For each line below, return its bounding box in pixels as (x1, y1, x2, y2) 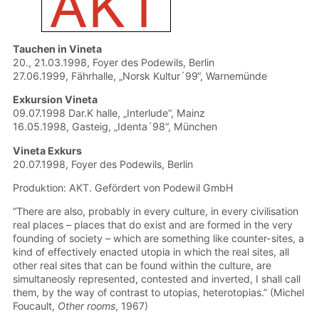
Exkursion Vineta (13, 93, 98, 106)
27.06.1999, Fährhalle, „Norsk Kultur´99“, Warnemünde (13, 70, 267, 83)
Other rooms (58, 300, 115, 313)
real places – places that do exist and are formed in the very (13, 219, 293, 231)
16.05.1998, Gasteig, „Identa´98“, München (13, 120, 217, 133)
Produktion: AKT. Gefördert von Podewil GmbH (13, 181, 234, 194)
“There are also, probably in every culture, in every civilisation (13, 205, 298, 218)
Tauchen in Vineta (13, 43, 102, 56)
